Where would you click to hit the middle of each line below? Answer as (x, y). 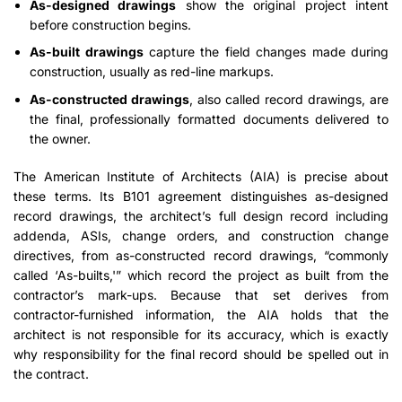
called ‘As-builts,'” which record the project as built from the (201, 275)
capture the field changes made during (266, 52)
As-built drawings (87, 52)
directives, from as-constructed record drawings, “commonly (201, 256)
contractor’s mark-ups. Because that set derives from (201, 295)
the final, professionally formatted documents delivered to (209, 118)
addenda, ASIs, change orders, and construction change (201, 236)
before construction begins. (111, 24)
